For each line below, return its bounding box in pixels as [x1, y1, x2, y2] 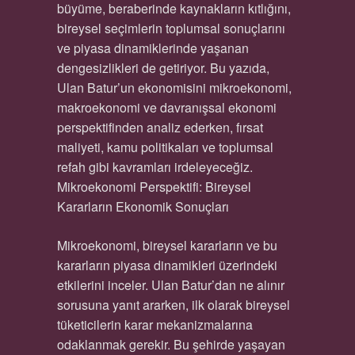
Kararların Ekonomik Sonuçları [56, 197, 229, 216]
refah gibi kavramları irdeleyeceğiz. [56, 158, 253, 176]
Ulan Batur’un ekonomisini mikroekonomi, [56, 78, 292, 97]
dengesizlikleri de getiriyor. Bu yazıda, [56, 59, 269, 77]
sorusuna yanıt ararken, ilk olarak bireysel [56, 296, 290, 314]
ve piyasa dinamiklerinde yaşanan [56, 39, 249, 57]
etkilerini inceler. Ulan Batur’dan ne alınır [56, 276, 284, 294]
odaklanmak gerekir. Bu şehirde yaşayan [56, 335, 285, 353]
